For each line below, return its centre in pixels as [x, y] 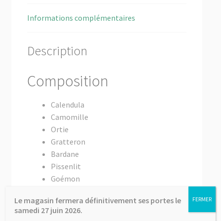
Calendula [67, 105]
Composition [68, 81]
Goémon [65, 179]
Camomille [69, 117]
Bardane [65, 154]
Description [57, 51]
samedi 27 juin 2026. [49, 210]
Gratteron [68, 142]
